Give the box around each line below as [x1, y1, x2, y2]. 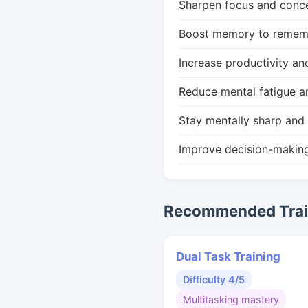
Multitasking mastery [183, 294, 279, 305]
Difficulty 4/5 [183, 274, 245, 285]
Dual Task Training [176, 250, 280, 263]
